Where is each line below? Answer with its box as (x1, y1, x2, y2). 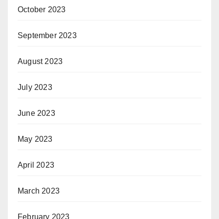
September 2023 (18, 31, 77, 40)
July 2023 (18, 83, 52, 91)
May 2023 (18, 134, 53, 143)
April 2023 (18, 160, 54, 169)
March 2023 (18, 186, 60, 195)
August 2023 (18, 57, 63, 66)
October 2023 (18, 5, 66, 14)
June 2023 (18, 109, 55, 117)
